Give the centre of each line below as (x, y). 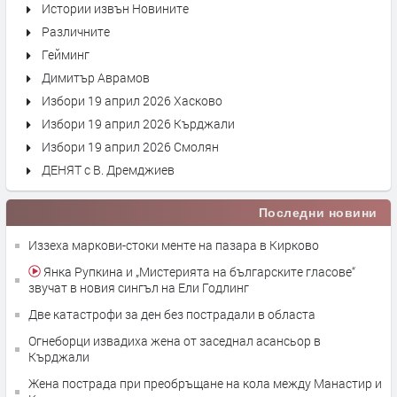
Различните (76, 31)
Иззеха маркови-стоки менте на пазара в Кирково (174, 245)
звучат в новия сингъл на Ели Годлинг (139, 288)
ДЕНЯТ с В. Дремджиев (108, 170)
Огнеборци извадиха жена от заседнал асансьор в (175, 341)
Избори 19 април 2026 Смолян (130, 147)
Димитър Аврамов (96, 78)
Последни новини (318, 213)
